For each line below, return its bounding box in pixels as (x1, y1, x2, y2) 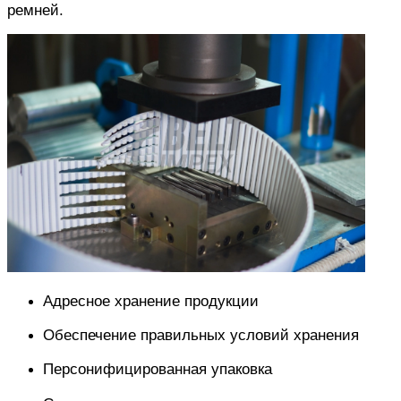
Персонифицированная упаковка (43, 360, 272, 379)
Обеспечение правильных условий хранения (43, 326, 359, 345)
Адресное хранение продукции (43, 291, 259, 310)
